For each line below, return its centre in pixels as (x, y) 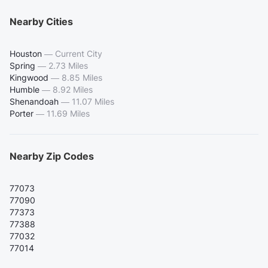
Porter (22, 114)
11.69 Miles (68, 114)
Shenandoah (34, 102)
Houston (26, 54)
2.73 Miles (68, 66)
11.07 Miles (93, 102)
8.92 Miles (73, 90)
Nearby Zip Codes (52, 156)
